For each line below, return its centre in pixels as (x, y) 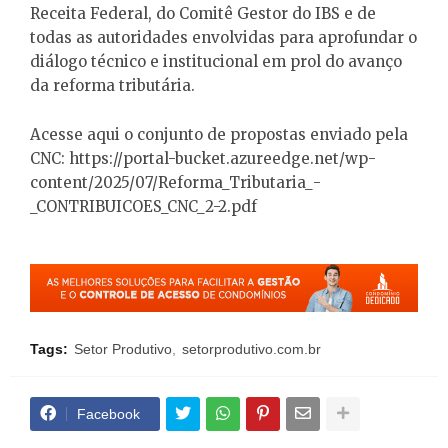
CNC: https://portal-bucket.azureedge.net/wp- (203, 158)
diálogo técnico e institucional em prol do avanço (216, 61)
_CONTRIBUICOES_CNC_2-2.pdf (143, 206)
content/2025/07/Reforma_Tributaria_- (175, 182)
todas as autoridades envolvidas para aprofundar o (223, 37)
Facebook (108, 413)
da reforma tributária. (112, 85)
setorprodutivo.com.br (251, 348)
